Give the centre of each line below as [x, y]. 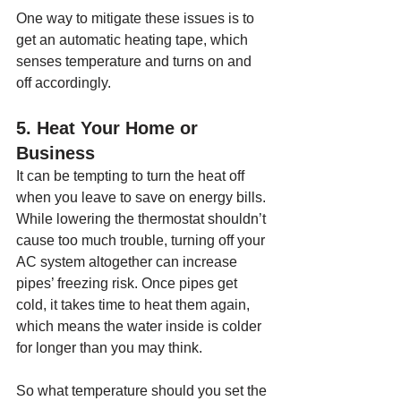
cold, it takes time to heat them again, [135, 305]
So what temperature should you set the [143, 391]
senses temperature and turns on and [136, 61]
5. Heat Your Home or [110, 128]
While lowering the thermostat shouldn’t [143, 219]
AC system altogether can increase [128, 262]
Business [55, 153]
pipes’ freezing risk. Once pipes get [128, 283]
